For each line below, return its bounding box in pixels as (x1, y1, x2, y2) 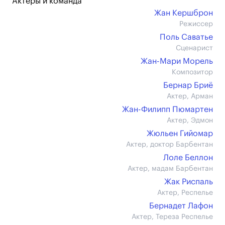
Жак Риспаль (164, 178, 213, 186)
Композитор (172, 69, 213, 76)
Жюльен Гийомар (147, 130, 213, 138)
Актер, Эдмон (167, 117, 213, 124)
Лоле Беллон (163, 154, 213, 162)
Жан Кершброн (154, 9, 213, 17)
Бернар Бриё (163, 81, 213, 89)
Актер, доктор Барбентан (126, 141, 213, 148)
